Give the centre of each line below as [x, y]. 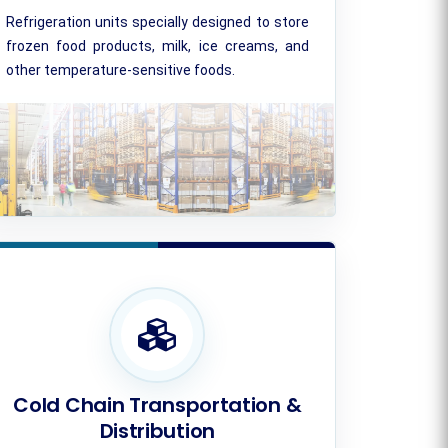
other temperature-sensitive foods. [120, 70]
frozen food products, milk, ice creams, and [157, 46]
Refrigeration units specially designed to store [157, 22]
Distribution [157, 431]
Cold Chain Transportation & [157, 405]
